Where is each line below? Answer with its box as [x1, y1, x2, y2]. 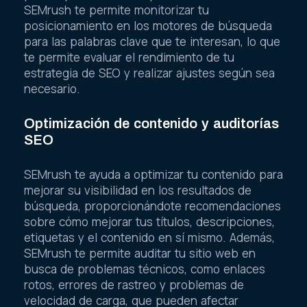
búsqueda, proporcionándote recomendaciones [24, 197, 281, 214]
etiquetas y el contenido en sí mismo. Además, [24, 229, 275, 245]
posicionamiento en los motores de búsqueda [24, 18, 272, 34]
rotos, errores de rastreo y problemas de [24, 276, 244, 293]
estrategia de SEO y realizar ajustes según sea [24, 65, 275, 82]
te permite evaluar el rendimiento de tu [24, 49, 234, 66]
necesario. [24, 81, 80, 97]
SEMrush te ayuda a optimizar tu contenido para [24, 166, 283, 182]
